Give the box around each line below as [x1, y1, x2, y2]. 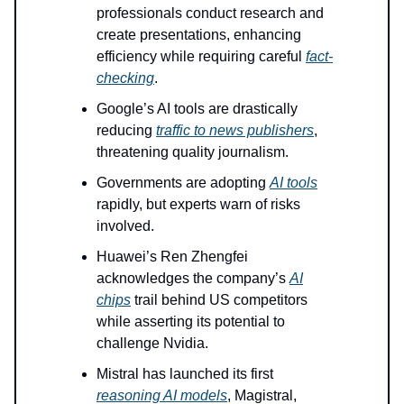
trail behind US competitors [131, 292, 308, 308]
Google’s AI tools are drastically [96, 101, 298, 117]
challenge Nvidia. [96, 335, 208, 352]
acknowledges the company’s [96, 271, 289, 287]
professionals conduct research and [96, 5, 324, 22]
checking [96, 70, 154, 87]
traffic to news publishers [156, 123, 314, 139]
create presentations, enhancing [96, 27, 301, 43]
